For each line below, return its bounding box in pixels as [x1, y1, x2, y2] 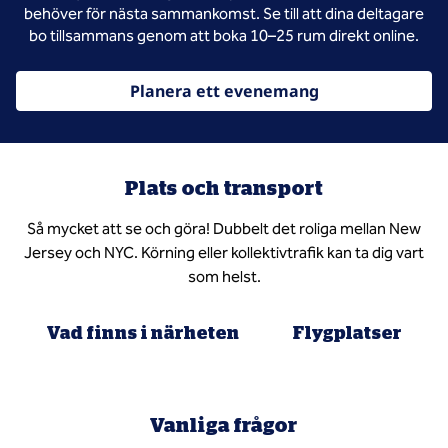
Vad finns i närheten [46, 322, 240, 342]
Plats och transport [125, 176, 323, 199]
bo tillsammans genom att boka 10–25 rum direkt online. [29, 26, 419, 45]
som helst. [187, 267, 261, 286]
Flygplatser [292, 322, 402, 342]
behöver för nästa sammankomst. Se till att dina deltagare [24, 4, 424, 23]
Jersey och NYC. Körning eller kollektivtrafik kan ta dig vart [24, 243, 424, 262]
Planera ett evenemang [129, 80, 319, 102]
